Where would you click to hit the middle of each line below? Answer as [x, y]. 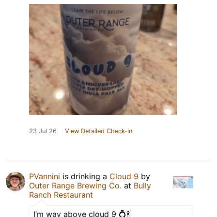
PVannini [45, 177]
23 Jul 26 [43, 131]
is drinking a [85, 177]
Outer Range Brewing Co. [75, 186]
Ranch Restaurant [61, 195]
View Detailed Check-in [99, 131]
